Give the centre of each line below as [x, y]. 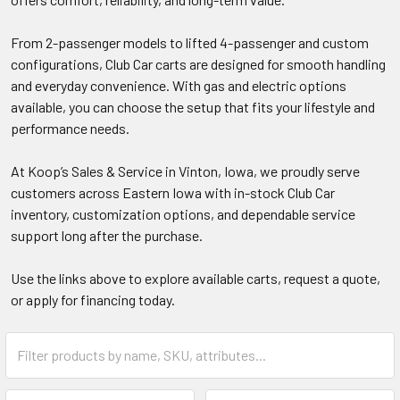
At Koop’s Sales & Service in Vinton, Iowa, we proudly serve [185, 171]
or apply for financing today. [93, 299]
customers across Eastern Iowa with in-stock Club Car [173, 192]
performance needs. [70, 128]
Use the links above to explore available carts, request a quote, [196, 278]
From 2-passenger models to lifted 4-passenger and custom [190, 42]
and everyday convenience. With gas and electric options [179, 85]
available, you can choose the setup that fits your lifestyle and [193, 106]
